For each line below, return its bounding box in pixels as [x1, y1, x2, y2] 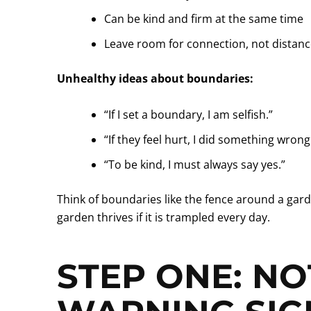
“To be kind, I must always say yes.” [104, 156, 285, 172]
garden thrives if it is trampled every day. [57, 209, 270, 225]
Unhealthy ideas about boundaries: [57, 71, 253, 87]
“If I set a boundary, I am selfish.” [104, 106, 273, 122]
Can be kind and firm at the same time [104, 11, 303, 27]
